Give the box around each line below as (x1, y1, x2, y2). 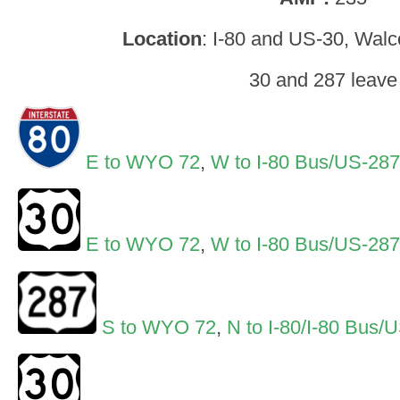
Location (122, 27, 203, 50)
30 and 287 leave (248, 68, 397, 91)
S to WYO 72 (102, 315, 216, 338)
